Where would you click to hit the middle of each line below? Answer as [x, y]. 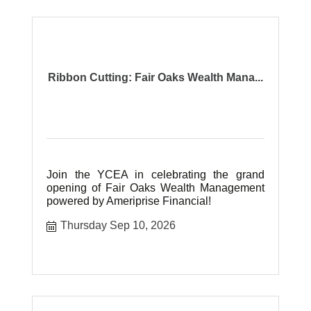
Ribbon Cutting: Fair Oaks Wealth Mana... [155, 77]
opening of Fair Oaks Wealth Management [155, 188]
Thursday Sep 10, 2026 [118, 225]
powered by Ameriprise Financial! [129, 201]
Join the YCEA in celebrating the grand [155, 175]
